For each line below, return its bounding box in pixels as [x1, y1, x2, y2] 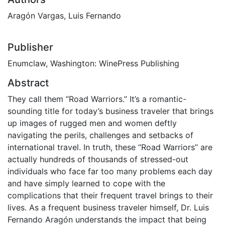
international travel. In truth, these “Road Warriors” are [8, 142, 212, 152]
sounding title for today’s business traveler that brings [8, 105, 213, 116]
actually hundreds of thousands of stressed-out [8, 154, 188, 164]
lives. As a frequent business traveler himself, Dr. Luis [8, 202, 209, 212]
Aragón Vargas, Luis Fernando [8, 10, 121, 21]
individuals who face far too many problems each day [8, 166, 212, 176]
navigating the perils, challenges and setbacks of [8, 130, 193, 140]
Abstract [8, 76, 49, 89]
